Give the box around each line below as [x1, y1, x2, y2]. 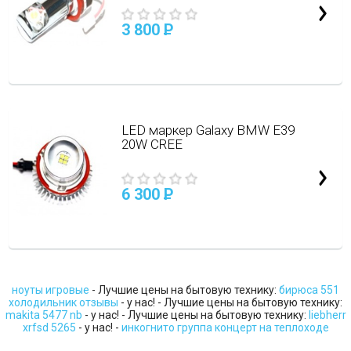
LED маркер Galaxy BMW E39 [121, 122, 295, 138]
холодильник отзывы [9, 296, 118, 309]
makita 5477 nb [5, 309, 82, 321]
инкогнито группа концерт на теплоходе [121, 321, 329, 334]
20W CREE [121, 136, 183, 152]
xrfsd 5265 [22, 321, 76, 334]
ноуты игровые [12, 284, 89, 296]
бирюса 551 [279, 284, 339, 296]
